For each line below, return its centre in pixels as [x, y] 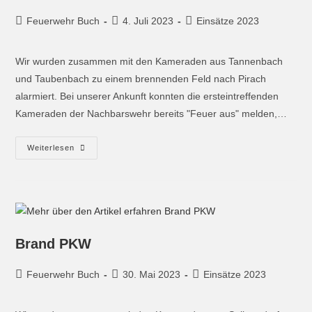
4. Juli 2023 [148, 21]
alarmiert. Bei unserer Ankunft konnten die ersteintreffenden [147, 96]
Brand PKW [54, 244]
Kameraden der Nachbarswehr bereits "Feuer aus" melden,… [151, 114]
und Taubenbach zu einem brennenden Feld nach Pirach [141, 79]
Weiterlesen [51, 148]
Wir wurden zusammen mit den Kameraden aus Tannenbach [149, 62]
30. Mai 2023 [152, 275]
